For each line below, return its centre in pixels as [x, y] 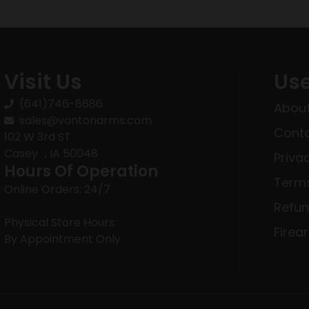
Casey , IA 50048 [51, 153]
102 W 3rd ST [37, 137]
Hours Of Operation [81, 171]
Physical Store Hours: [60, 222]
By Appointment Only [62, 239]
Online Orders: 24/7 [57, 189]
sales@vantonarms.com [86, 120]
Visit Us [43, 82]
